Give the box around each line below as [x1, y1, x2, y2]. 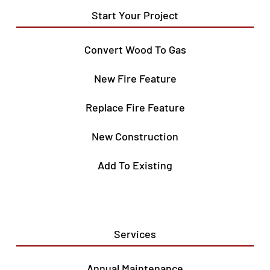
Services [114, 227, 156, 241]
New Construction [92, 130, 178, 143]
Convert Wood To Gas [84, 43, 186, 57]
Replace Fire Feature [85, 101, 185, 115]
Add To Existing [98, 159, 172, 172]
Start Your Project [92, 8, 178, 22]
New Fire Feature [93, 72, 177, 86]
